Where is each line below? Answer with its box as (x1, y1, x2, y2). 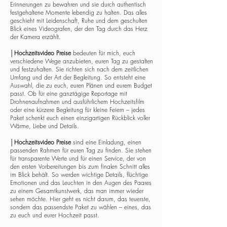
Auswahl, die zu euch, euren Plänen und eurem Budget (10, 81, 152, 90)
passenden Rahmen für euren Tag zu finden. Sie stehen (10, 146, 152, 155)
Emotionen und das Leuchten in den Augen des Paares (10, 178, 152, 187)
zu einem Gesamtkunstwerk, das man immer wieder (10, 186, 143, 195)
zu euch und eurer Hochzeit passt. (10, 211, 99, 219)
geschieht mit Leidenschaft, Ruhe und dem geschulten (10, 16, 147, 25)
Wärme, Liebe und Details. (10, 122, 79, 130)
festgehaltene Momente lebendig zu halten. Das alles (10, 8, 147, 17)
